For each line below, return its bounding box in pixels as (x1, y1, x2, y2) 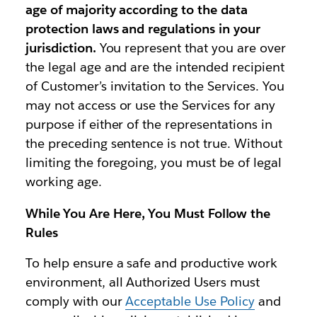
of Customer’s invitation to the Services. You (25, 78, 284, 95)
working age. (25, 173, 102, 190)
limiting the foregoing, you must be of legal (25, 154, 282, 171)
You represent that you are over (96, 40, 286, 57)
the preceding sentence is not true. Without (25, 135, 282, 152)
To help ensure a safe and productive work (25, 255, 277, 272)
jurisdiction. (25, 40, 96, 57)
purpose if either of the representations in (25, 116, 272, 133)
